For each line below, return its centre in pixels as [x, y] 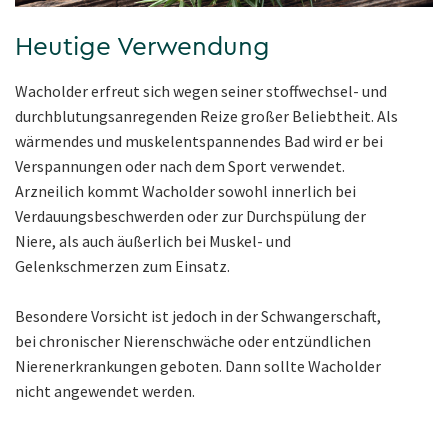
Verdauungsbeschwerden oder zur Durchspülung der [190, 216]
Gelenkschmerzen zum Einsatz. [122, 266]
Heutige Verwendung [142, 47]
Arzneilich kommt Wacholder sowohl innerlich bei [185, 191]
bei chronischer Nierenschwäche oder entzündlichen [193, 341]
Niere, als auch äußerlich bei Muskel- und [153, 241]
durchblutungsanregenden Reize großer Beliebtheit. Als [206, 116]
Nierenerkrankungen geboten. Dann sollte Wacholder [198, 366]
